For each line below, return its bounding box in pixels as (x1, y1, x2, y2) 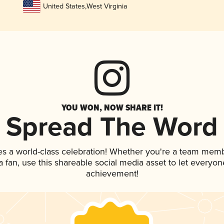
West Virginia (86, 2, 127, 11)
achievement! (85, 168, 138, 180)
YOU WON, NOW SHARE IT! (61, 101, 163, 114)
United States (42, 2, 85, 11)
